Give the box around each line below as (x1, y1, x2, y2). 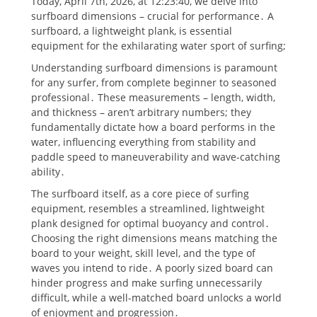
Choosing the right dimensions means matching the (31, 231, 277, 245)
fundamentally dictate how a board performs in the (31, 120, 275, 134)
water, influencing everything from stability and (31, 134, 256, 149)
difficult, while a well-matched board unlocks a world (31, 290, 282, 304)
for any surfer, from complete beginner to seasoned (31, 75, 277, 89)
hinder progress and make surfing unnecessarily (31, 275, 262, 289)
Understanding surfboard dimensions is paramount (31, 60, 277, 74)
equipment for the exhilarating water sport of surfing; (31, 38, 286, 52)
